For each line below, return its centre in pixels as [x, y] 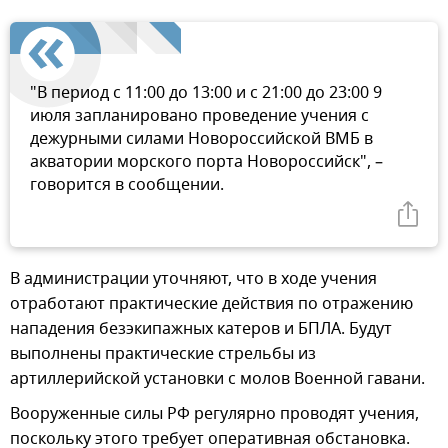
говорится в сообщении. [127, 185]
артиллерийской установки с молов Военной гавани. [217, 379]
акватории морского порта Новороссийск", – [206, 162]
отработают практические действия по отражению [211, 304]
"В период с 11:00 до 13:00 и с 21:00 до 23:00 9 [206, 93]
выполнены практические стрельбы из [163, 354]
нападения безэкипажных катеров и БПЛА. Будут [201, 329]
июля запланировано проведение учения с [199, 116]
